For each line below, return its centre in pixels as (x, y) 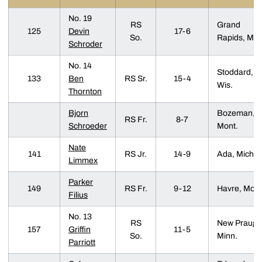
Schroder (85, 44)
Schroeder (88, 126)
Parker (81, 182)
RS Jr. (136, 154)
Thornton (85, 92)
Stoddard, (235, 72)
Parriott (82, 242)
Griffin (80, 230)
